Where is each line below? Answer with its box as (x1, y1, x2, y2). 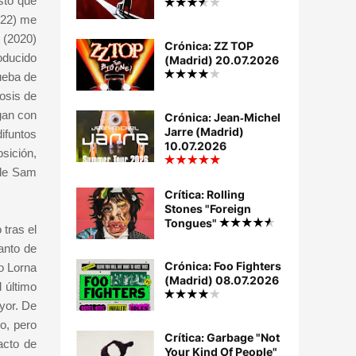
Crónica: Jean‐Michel (164, 110, 281, 125)
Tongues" (164, 216, 219, 230)
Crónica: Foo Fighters (164, 259, 281, 273)
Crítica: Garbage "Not (164, 331, 280, 345)
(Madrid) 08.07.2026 (164, 273, 279, 288)
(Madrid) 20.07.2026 (164, 53, 279, 68)
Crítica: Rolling (164, 188, 245, 202)
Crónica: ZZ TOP (164, 39, 253, 53)
